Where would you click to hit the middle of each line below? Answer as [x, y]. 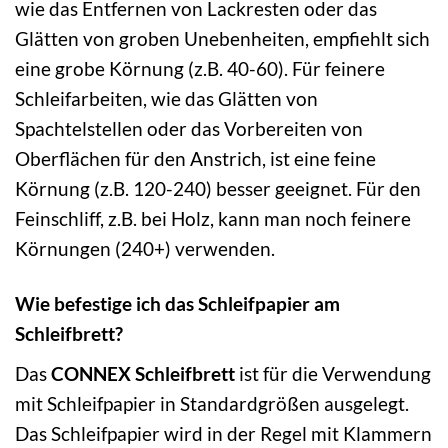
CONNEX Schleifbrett [143, 373]
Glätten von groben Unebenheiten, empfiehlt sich [222, 39]
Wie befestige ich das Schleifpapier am [177, 304]
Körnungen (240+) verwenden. [145, 249]
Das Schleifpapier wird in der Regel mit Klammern [223, 433]
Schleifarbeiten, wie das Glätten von [166, 99]
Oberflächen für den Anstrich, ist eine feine [195, 159]
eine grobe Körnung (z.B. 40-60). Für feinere [200, 69]
